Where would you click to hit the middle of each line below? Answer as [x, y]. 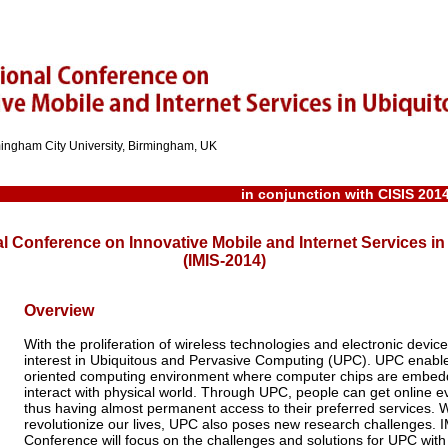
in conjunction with [309, 193]
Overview [59, 311]
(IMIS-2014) [224, 261]
